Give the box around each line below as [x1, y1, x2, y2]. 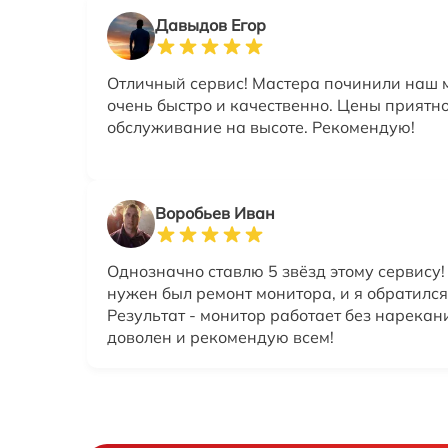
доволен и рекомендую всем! [107, 326, 334, 347]
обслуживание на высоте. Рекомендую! [107, 116, 415, 137]
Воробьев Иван [155, 202, 275, 223]
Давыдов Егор [155, 14, 266, 35]
